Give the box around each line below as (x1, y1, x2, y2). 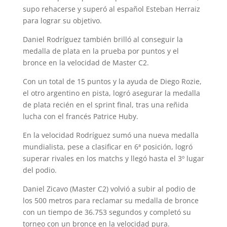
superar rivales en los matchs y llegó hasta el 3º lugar (22, 154, 204, 164)
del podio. (22, 165, 57, 175)
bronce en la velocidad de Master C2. (22, 58, 149, 68)
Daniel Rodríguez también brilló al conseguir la (22, 34, 183, 45)
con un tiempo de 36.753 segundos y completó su (22, 207, 191, 217)
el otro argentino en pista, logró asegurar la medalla (22, 88, 200, 98)
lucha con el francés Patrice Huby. (22, 111, 138, 122)
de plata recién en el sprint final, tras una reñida (22, 100, 188, 110)
